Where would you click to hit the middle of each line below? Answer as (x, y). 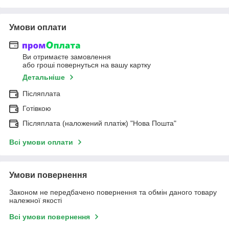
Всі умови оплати (41, 142)
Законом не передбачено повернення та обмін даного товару (113, 192)
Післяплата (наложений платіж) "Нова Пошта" (99, 123)
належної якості (36, 201)
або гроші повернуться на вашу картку (87, 65)
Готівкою (37, 109)
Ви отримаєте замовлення (67, 57)
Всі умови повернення (50, 217)
